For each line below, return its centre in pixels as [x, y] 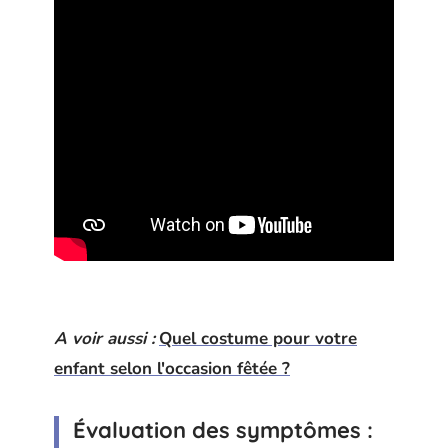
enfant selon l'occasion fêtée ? [172, 368]
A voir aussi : [104, 338]
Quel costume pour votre [258, 338]
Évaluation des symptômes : [223, 429]
